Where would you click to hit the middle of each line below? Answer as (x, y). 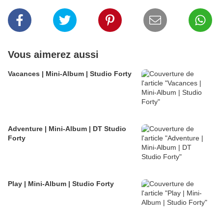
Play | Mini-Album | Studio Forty (61, 184)
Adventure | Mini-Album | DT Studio (67, 129)
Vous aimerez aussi (53, 55)
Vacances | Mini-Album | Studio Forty (70, 74)
